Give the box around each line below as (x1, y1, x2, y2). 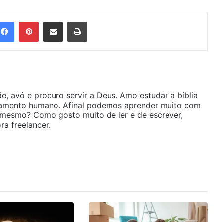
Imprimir (87, 16, 117, 27)
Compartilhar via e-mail (62, 16, 78, 27)
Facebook (14, 16, 51, 27)
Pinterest (38, 16, 71, 27)
